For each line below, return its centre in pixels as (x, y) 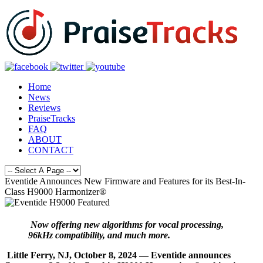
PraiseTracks (52, 118)
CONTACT (51, 150)
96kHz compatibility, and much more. (99, 235)
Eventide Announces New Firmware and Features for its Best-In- (125, 181)
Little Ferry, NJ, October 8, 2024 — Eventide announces (119, 255)
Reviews (44, 108)
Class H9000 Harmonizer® (55, 192)
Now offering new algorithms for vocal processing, (127, 224)
